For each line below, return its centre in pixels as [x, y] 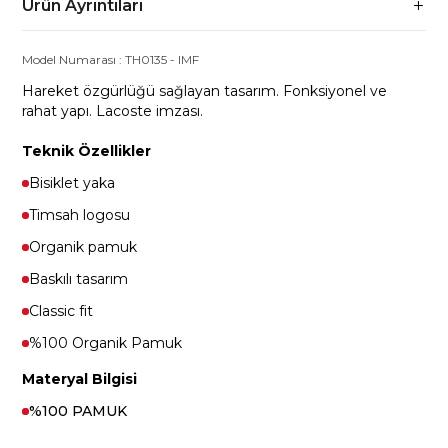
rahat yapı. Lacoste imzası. [113, 111]
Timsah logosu [80, 215]
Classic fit [61, 311]
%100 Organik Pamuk [106, 343]
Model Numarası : [74, 59]
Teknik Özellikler [87, 151]
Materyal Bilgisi [80, 379]
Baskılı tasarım [79, 279]
